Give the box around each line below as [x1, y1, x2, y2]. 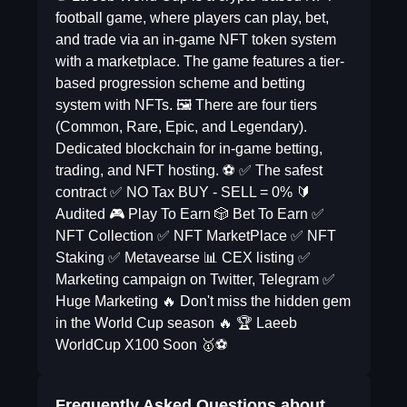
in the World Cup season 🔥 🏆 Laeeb [55, 315, 297, 331]
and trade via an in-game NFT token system [55, 32, 336, 47]
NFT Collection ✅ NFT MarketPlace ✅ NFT [55, 228, 336, 243]
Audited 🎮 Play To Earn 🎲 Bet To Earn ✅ [55, 206, 324, 222]
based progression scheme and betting [55, 75, 305, 91]
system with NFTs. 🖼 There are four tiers [55, 97, 317, 113]
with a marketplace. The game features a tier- [55, 54, 344, 69]
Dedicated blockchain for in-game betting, [55, 141, 323, 156]
